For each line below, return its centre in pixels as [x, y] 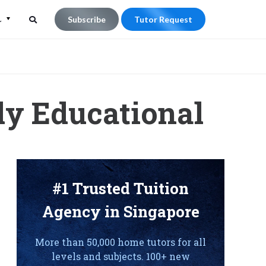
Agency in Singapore [121, 211]
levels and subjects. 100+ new [121, 256]
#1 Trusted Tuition [121, 188]
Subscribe [87, 19]
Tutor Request [163, 19]
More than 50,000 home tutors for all [121, 242]
